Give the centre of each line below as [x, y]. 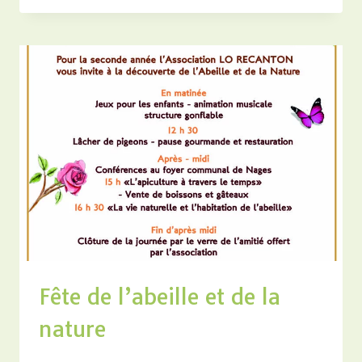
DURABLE [148, 30]
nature [72, 328]
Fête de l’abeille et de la [160, 296]
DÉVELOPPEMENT [172, 13]
